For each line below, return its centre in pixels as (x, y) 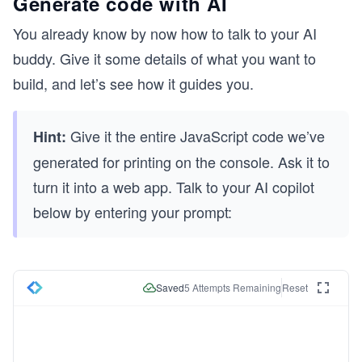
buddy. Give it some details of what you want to (164, 58)
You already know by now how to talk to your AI (165, 33)
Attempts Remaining (236, 288)
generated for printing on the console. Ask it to (181, 161)
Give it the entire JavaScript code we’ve (196, 135)
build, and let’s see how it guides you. (133, 83)
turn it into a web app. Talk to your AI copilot (174, 186)
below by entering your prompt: (133, 211)
